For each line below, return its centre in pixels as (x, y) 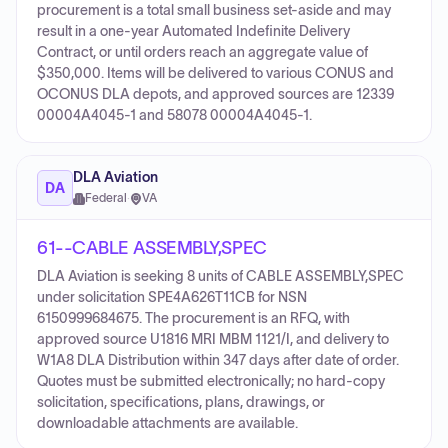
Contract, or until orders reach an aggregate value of (202, 52)
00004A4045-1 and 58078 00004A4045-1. (174, 115)
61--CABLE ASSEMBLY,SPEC (152, 248)
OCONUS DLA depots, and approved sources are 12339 (215, 94)
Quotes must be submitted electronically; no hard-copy (211, 381)
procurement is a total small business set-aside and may (214, 10)
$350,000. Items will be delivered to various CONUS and (215, 73)
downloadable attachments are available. (167, 423)
